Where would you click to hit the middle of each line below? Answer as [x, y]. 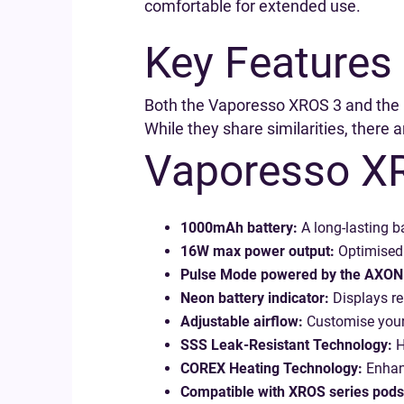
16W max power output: [257, 251]
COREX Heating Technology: [271, 368]
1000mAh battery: [239, 228]
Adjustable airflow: [242, 321]
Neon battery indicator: [255, 298]
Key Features [268, 63]
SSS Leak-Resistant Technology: [286, 345]
